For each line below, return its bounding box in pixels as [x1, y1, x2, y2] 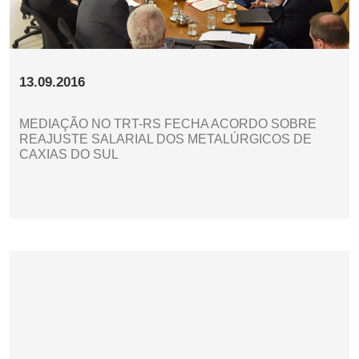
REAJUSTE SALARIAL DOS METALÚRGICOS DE [19, 131, 312, 146]
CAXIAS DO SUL [19, 147, 119, 161]
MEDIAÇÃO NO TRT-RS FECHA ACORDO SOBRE [19, 116, 317, 131]
